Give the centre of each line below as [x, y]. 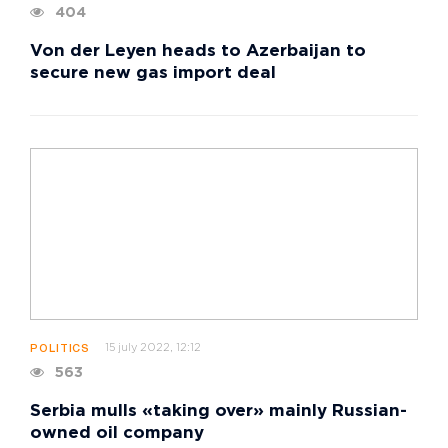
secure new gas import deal [153, 74]
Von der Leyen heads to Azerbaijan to [198, 52]
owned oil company [117, 433]
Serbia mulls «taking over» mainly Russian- [218, 411]
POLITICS [60, 348]
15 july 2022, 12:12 [153, 347]
